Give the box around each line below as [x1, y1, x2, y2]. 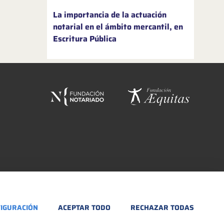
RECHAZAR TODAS [130, 202, 194, 213]
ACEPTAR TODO [58, 202, 110, 213]
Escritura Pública [53, 32, 116, 45]
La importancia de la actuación [53, 8, 166, 21]
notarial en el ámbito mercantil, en [53, 20, 183, 33]
